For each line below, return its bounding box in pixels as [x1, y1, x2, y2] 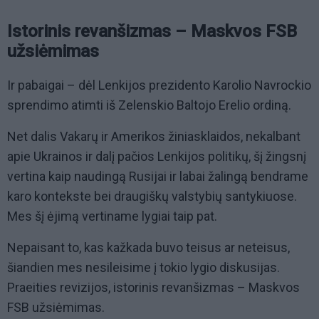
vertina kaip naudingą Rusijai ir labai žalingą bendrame [7, 168, 308, 184]
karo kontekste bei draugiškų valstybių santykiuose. [7, 188, 297, 204]
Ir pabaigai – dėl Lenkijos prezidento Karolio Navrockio [7, 77, 311, 93]
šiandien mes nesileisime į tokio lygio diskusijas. [7, 259, 280, 275]
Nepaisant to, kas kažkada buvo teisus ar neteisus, [7, 239, 290, 255]
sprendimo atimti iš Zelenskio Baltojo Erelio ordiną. [7, 97, 291, 113]
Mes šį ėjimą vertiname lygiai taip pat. [7, 208, 217, 224]
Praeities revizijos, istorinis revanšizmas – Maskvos [7, 279, 300, 295]
